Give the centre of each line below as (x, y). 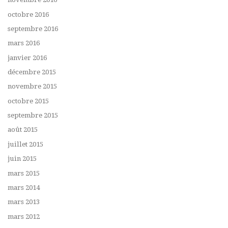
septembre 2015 (33, 116)
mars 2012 (24, 216)
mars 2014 (24, 187)
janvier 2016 (27, 58)
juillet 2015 (25, 144)
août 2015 (23, 130)
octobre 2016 (28, 14)
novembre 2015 (32, 87)
